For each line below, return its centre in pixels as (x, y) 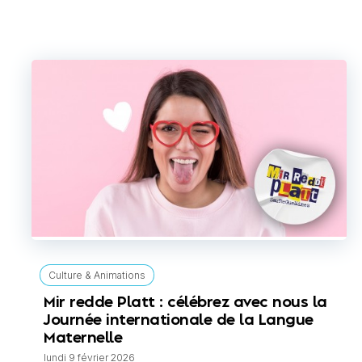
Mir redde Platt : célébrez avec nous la (185, 303)
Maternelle (83, 339)
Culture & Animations (97, 276)
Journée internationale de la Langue (179, 321)
